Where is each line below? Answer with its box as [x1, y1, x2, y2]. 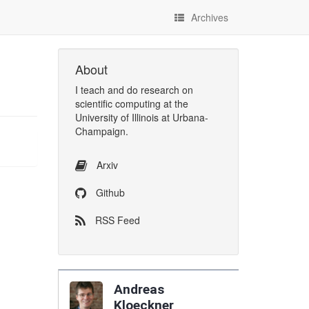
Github [92, 185, 125, 199]
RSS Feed [92, 212, 140, 227]
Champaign [74, 124, 126, 138]
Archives [191, 10, 228, 24]
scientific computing [74, 97, 161, 110]
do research [126, 83, 179, 97]
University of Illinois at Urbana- [74, 110, 208, 124]
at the [160, 97, 188, 110]
